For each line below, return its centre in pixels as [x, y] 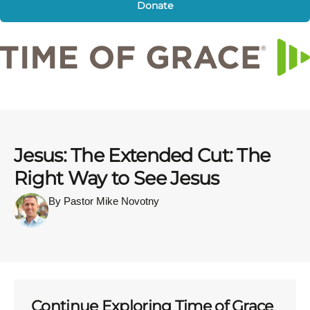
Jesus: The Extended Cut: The [142, 155]
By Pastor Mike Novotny [104, 201]
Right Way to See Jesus [117, 178]
